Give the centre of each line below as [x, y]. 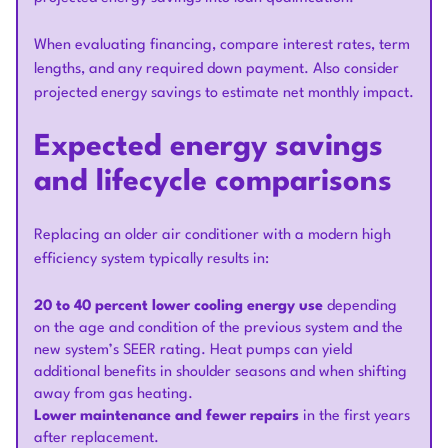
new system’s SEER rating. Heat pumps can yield [193, 351]
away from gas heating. [113, 395]
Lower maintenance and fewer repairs [166, 417]
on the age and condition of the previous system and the [218, 329]
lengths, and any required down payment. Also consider [216, 70]
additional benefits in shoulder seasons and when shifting [220, 373]
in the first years [354, 417]
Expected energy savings [208, 148]
